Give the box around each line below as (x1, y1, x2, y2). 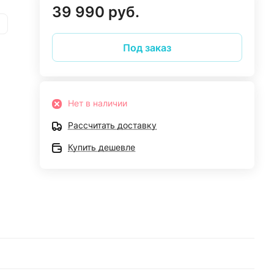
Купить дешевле (68, 142, 136, 152)
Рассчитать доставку (68, 120, 157, 130)
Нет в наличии (68, 98, 128, 108)
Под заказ (123, 41, 172, 54)
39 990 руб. (52, 3, 140, 21)
